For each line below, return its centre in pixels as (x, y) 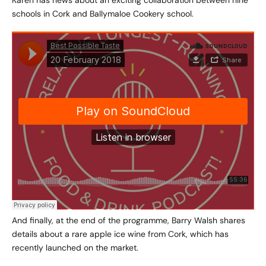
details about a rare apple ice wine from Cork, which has (120, 234)
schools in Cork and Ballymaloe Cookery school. (103, 14)
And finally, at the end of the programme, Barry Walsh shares (129, 221)
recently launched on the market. (75, 248)
